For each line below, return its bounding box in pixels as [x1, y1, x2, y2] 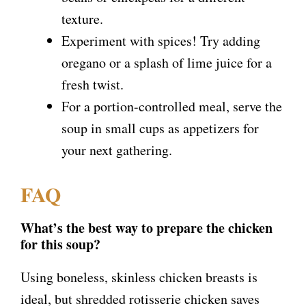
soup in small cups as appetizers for [61, 119, 259, 138]
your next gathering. [61, 141, 172, 160]
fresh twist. [61, 75, 124, 94]
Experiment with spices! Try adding [61, 31, 260, 51]
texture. [61, 10, 103, 29]
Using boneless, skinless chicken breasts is [20, 268, 258, 287]
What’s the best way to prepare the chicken [20, 218, 273, 238]
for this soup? [20, 234, 100, 255]
